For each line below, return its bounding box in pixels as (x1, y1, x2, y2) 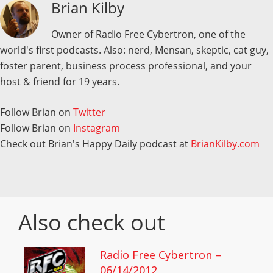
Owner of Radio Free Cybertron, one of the (51, 27, 246, 41)
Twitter (73, 105, 105, 119)
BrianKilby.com (191, 137, 260, 151)
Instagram (73, 121, 120, 135)
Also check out (18, 207, 165, 238)
